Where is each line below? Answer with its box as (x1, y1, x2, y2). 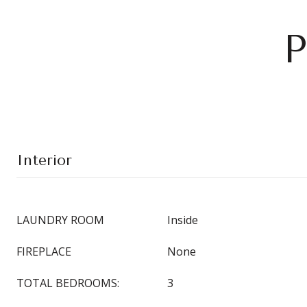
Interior (16, 151, 72, 169)
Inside (167, 212, 198, 228)
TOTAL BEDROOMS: (16, 275, 119, 291)
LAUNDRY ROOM (16, 212, 104, 228)
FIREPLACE (16, 244, 71, 259)
